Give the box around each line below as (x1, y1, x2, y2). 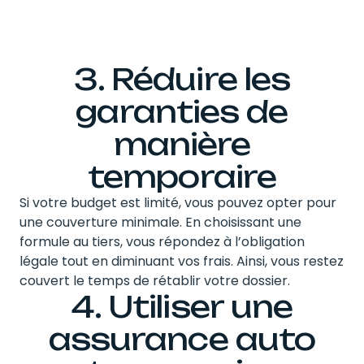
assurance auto (48, 320, 316, 357)
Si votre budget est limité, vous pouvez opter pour (19, 193, 336, 212)
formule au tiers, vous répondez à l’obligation (19, 232, 305, 251)
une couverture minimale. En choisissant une (19, 212, 301, 232)
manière (113, 125, 251, 162)
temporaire (88, 158, 276, 195)
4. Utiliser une (71, 288, 293, 325)
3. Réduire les (73, 60, 291, 97)
